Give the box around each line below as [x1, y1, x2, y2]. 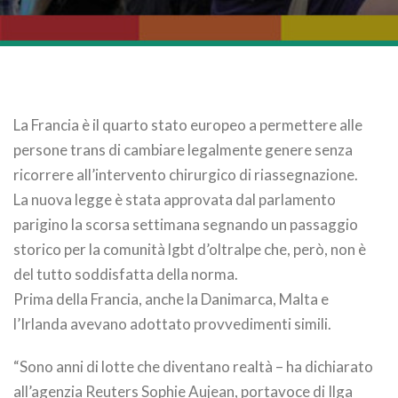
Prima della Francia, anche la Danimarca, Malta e [13, 290, 329, 308]
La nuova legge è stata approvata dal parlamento [13, 190, 336, 209]
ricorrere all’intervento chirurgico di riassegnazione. [13, 165, 358, 184]
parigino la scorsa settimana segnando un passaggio [13, 215, 358, 234]
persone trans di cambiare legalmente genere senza [13, 140, 353, 159]
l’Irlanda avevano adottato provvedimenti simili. [13, 314, 331, 333]
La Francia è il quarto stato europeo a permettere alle [13, 115, 362, 134]
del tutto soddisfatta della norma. [13, 265, 238, 283]
